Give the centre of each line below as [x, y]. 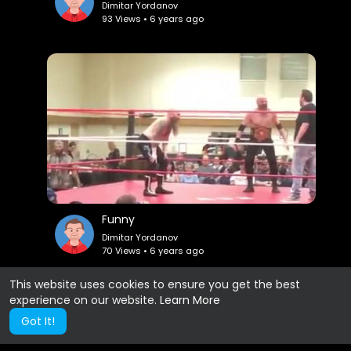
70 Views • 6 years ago [153, 250]
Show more [175, 300]
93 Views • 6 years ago [153, 18]
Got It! [38, 321]
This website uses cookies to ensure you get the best [155, 284]
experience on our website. [85, 300]
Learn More [190, 300]
